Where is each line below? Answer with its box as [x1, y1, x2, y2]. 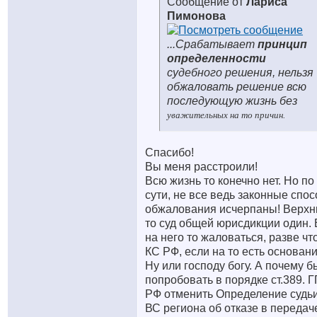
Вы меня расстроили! [145, 161, 258, 173]
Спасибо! [145, 146, 194, 158]
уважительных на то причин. [167, 110, 285, 120]
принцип [258, 38, 307, 50]
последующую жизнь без [167, 95, 297, 107]
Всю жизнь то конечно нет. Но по [145, 175, 314, 187]
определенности [167, 52, 266, 64]
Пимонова [167, 10, 226, 22]
